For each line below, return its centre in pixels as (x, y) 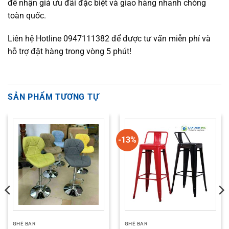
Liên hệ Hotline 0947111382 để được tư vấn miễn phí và (109, 39)
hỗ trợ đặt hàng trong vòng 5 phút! (70, 52)
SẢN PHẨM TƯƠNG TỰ (53, 97)
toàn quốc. (27, 15)
